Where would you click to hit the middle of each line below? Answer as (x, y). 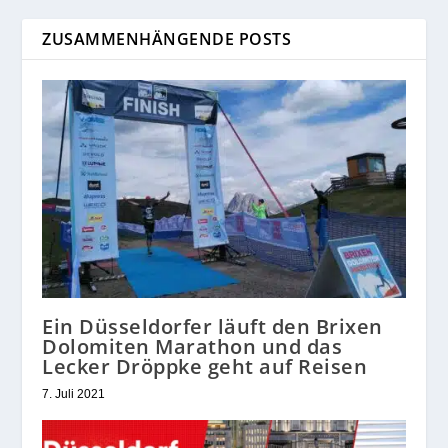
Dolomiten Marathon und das (192, 347)
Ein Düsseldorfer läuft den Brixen (212, 327)
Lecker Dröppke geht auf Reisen (205, 367)
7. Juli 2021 (74, 394)
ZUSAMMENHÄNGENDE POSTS (167, 39)
